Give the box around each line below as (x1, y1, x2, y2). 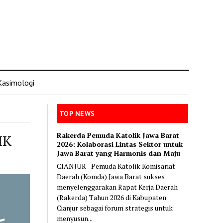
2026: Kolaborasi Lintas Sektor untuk (57, 139, 183, 149)
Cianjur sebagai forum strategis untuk (57, 203, 173, 213)
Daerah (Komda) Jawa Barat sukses (57, 171, 165, 181)
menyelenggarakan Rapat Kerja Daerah (57, 182, 178, 192)
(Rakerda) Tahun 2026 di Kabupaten (57, 192, 167, 202)
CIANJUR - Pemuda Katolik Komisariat (57, 161, 176, 171)
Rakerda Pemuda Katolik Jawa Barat (57, 130, 180, 140)
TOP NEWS (59, 109, 95, 118)
